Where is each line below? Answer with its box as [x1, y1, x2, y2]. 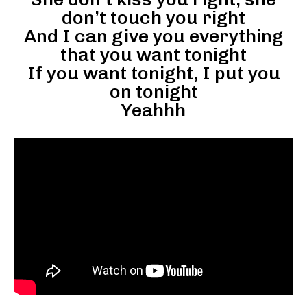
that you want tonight [60, 43, 247, 66]
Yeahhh [121, 99, 186, 121]
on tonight [109, 80, 198, 103]
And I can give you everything [24, 25, 283, 47]
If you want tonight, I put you [27, 62, 280, 84]
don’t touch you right [62, 6, 245, 29]
